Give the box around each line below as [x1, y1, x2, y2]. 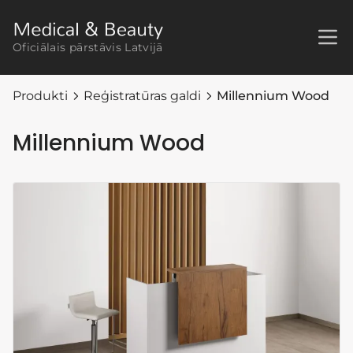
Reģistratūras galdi [84, 87, 201, 103]
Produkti [13, 87, 68, 103]
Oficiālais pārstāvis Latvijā [13, 39, 163, 54]
